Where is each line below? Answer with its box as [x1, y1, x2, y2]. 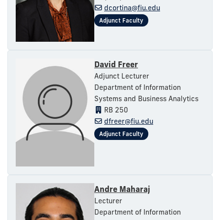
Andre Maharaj [94, 184, 150, 194]
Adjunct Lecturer [94, 71, 149, 81]
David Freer [94, 59, 138, 69]
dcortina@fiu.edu [104, 3, 160, 12]
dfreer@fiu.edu [104, 116, 153, 126]
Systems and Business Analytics [94, 94, 198, 103]
